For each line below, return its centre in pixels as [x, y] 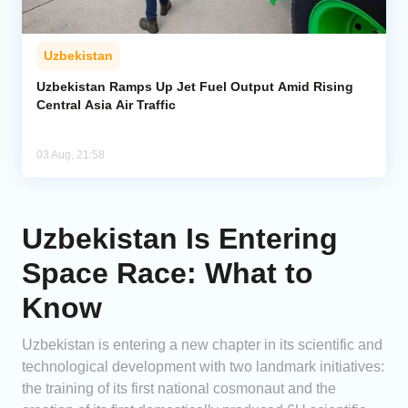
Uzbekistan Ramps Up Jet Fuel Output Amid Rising [195, 87]
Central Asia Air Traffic [106, 105]
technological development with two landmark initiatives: [203, 367]
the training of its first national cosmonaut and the [179, 389]
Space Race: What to [168, 274]
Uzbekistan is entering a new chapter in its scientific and [202, 345]
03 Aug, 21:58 [71, 155]
